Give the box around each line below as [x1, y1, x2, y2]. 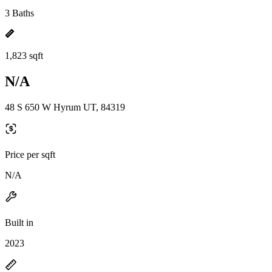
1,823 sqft [5, 50, 43, 61]
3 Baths [5, 8, 34, 18]
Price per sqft [5, 149, 55, 160]
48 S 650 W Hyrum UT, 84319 [5, 101, 125, 112]
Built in [5, 217, 33, 228]
